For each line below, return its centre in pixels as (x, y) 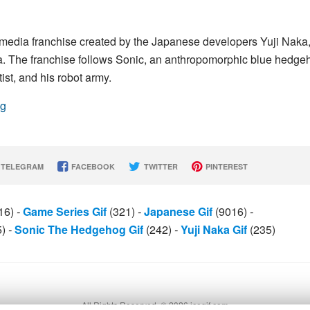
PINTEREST (225, 166)
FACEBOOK (92, 166)
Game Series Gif (65, 211)
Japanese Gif (178, 211)
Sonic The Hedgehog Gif (79, 229)
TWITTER (159, 166)
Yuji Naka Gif (214, 229)
